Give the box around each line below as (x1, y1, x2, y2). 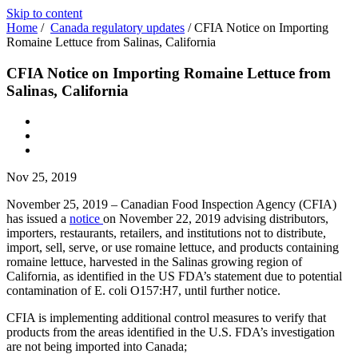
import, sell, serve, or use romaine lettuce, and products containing (6, 241, 339, 255)
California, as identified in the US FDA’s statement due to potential (6, 269, 342, 284)
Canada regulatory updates (50, 21, 185, 34)
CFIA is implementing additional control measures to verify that (6, 311, 326, 325)
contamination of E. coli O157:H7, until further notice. (6, 284, 280, 298)
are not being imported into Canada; (6, 340, 187, 354)
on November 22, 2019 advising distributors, (103, 212, 328, 226)
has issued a (6, 212, 70, 226)
